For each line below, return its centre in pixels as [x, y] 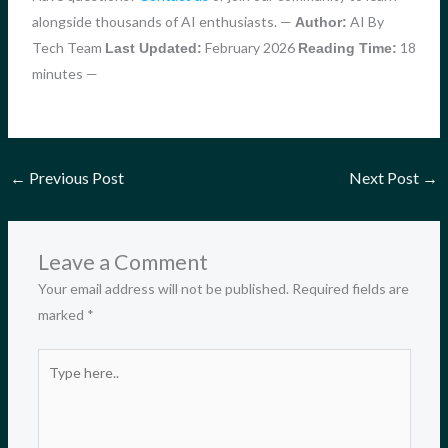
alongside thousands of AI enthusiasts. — [163, 21]
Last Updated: [153, 47]
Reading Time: [347, 47]
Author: [320, 21]
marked [62, 314]
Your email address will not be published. [163, 288]
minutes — [64, 73]
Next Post [386, 177]
